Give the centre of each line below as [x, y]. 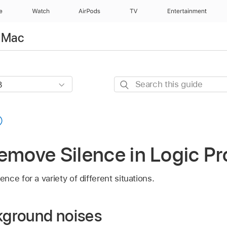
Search [127, 83]
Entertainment [187, 11]
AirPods [89, 11]
